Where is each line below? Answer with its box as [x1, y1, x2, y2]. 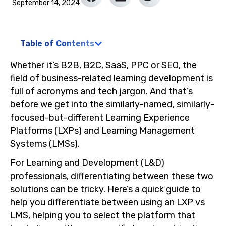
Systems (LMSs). [10, 138, 80, 149]
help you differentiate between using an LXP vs [10, 196, 205, 207]
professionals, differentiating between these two [10, 170, 213, 181]
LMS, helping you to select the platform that [10, 209, 195, 220]
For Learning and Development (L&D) [10, 157, 164, 168]
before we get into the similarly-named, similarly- [10, 99, 214, 110]
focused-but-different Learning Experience [10, 112, 190, 123]
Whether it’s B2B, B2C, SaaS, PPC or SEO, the [10, 60, 197, 71]
